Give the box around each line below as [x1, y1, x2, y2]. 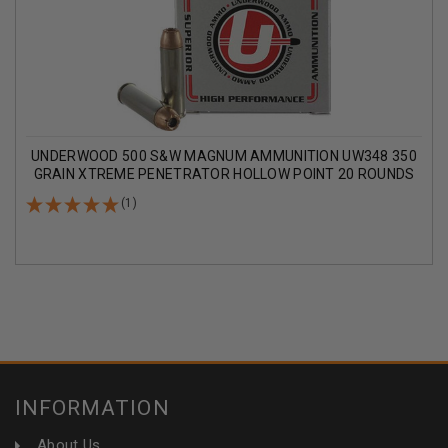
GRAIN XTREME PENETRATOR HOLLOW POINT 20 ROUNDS [33, 166, 415, 183]
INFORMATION [15, 396, 170, 421]
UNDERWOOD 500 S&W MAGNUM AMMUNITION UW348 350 [31, 148, 417, 165]
